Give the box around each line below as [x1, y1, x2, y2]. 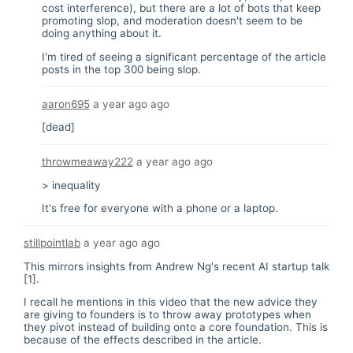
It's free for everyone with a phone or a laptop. [41, 202, 278, 215]
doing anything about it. [41, 27, 162, 40]
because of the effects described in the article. [24, 333, 262, 347]
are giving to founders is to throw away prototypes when [24, 308, 311, 321]
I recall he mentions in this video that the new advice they [24, 295, 318, 309]
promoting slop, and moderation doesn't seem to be [41, 14, 303, 28]
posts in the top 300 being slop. [41, 62, 201, 76]
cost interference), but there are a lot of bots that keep [41, 2, 321, 15]
